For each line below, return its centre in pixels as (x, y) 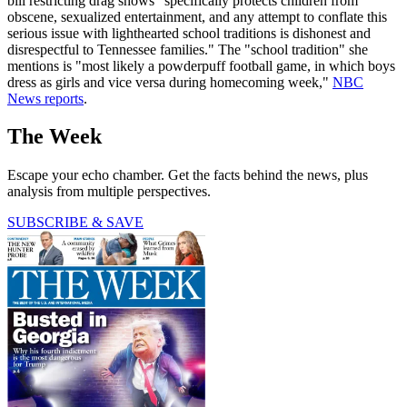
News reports (45, 98)
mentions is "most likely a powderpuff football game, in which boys (201, 65)
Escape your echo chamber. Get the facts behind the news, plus (188, 175)
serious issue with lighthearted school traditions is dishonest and (189, 33)
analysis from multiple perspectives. (109, 192)
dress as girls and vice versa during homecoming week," (170, 82)
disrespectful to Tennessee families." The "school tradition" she (188, 49)
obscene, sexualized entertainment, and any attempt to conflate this (197, 16)
